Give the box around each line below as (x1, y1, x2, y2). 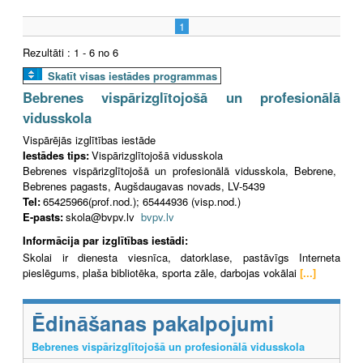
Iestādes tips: (23, 147, 89, 163)
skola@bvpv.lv (66, 208, 141, 224)
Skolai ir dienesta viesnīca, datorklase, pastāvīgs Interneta (23, 250, 340, 266)
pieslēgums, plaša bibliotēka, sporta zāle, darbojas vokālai (23, 265, 297, 281)
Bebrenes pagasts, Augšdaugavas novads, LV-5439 (23, 177, 265, 194)
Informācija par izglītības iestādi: (23, 232, 188, 248)
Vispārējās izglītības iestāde (23, 131, 156, 147)
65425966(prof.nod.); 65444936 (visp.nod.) (43, 193, 241, 209)
